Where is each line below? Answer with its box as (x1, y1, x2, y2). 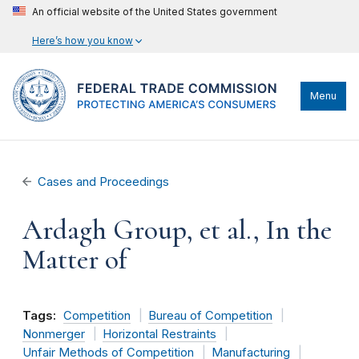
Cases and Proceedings (38, 175, 170, 189)
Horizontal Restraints (102, 327, 216, 341)
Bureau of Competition (147, 309, 272, 323)
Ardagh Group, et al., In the (22, 213, 332, 247)
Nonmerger (22, 327, 85, 341)
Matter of (22, 243, 127, 276)
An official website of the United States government (32, 6, 277, 18)
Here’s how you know (32, 34, 133, 46)
